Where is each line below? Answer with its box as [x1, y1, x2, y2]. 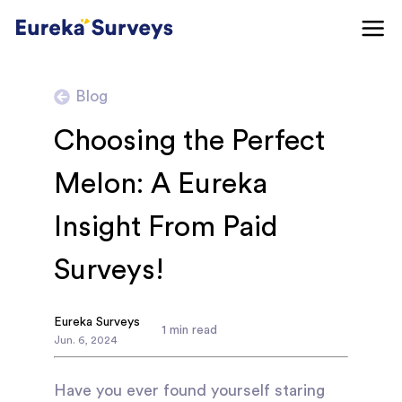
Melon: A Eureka [54, 170, 267, 198]
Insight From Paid [54, 213, 278, 241]
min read [166, 324, 217, 336]
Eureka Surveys [54, 316, 140, 328]
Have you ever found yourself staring [54, 382, 325, 398]
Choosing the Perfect [54, 127, 325, 155]
